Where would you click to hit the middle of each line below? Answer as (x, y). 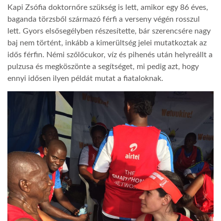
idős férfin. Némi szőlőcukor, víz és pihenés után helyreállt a (110, 55)
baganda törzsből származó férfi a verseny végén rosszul (104, 19)
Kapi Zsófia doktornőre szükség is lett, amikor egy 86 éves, (108, 7)
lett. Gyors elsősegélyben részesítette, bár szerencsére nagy (109, 31)
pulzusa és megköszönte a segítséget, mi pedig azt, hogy (103, 66)
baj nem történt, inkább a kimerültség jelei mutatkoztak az (107, 43)
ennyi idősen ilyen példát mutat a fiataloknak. (85, 78)
